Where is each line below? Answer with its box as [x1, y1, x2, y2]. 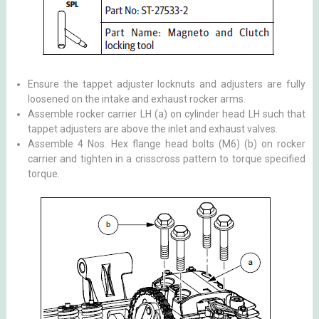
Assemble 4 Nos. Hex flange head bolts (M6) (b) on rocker [27, 138, 306, 150]
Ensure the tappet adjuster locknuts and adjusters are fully [27, 78, 306, 90]
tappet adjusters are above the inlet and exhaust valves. [27, 123, 278, 135]
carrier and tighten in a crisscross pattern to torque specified [27, 153, 306, 164]
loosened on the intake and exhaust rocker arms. [27, 93, 246, 105]
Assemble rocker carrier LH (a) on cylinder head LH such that [27, 108, 306, 120]
